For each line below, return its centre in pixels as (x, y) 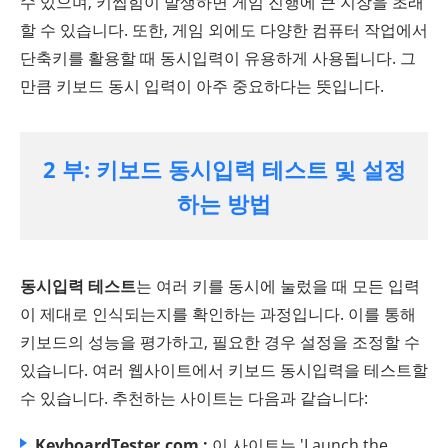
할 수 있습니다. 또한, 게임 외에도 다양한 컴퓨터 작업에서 (224, 29)
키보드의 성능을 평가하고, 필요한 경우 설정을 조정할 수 (220, 341)
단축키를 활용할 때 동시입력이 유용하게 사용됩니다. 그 (218, 57)
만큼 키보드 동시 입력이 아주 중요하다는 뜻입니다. (202, 85)
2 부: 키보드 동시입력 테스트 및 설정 (224, 168)
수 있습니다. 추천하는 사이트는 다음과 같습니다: (194, 397)
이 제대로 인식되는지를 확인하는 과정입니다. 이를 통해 (218, 313)
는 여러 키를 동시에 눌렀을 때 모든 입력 (278, 285)
